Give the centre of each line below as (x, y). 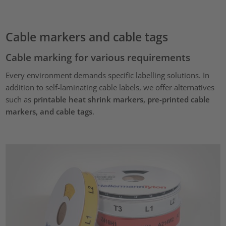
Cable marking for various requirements (98, 57)
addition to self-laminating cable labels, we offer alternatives (110, 88)
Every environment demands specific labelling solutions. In (108, 75)
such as (20, 100)
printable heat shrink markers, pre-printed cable (122, 100)
